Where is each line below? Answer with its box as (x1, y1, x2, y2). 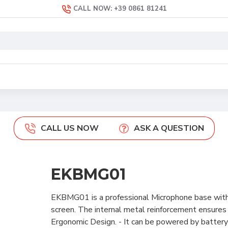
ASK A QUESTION (133, 123, 204, 134)
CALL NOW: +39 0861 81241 (73, 4, 167, 13)
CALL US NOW (40, 123, 99, 134)
